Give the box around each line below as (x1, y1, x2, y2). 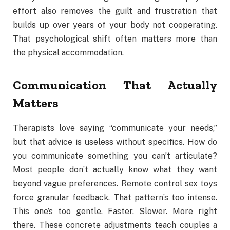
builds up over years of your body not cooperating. (13, 20, 217, 30)
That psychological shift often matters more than (13, 33, 217, 44)
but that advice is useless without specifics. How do (13, 137, 217, 147)
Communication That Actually (13, 77, 217, 92)
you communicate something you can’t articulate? (13, 150, 217, 161)
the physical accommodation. (13, 47, 124, 57)
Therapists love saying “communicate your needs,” (13, 123, 217, 133)
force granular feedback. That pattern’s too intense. (13, 192, 217, 202)
